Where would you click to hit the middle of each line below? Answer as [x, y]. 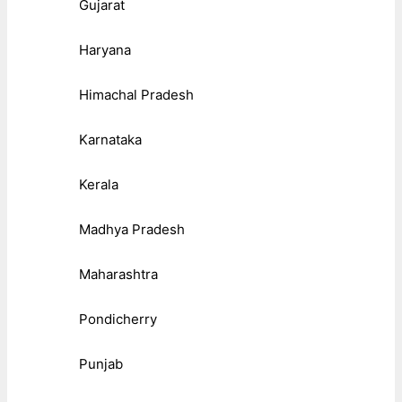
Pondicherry [118, 319]
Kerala [99, 184]
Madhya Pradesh [132, 229]
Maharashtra [118, 274]
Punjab [101, 363]
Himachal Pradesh [136, 94]
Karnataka [110, 139]
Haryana [105, 49]
